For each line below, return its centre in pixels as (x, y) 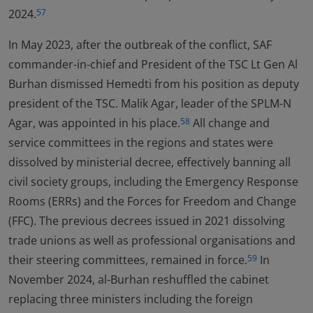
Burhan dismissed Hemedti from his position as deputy (154, 84)
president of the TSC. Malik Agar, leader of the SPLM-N (150, 103)
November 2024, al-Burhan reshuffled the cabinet (139, 279)
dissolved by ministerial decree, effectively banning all (150, 162)
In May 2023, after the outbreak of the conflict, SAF (140, 45)
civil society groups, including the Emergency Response (153, 182)
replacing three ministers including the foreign (131, 299)
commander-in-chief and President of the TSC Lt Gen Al (153, 64)
